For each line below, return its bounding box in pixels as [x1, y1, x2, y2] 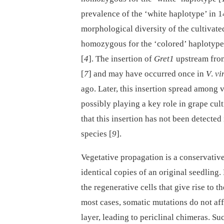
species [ [81, 128, 112, 138]
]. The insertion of [88, 53, 154, 63]
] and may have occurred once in [88, 68, 206, 78]
